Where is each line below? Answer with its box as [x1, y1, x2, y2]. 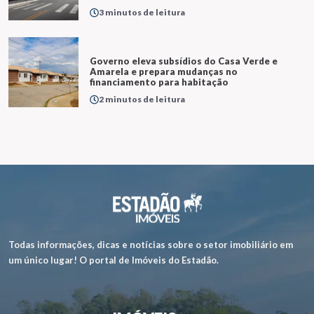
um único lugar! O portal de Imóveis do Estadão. [8, 254, 219, 266]
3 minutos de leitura [99, 6, 185, 18]
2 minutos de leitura [99, 93, 185, 104]
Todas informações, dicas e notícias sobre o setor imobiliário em [8, 238, 293, 250]
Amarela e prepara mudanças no [90, 66, 238, 78]
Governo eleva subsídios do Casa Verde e [90, 55, 278, 67]
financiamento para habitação [90, 76, 228, 88]
